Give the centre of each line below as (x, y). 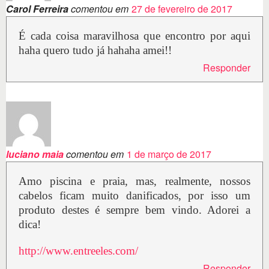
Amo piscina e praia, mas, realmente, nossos (134, 181)
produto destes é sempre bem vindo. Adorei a (134, 210)
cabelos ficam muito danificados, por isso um (134, 196)
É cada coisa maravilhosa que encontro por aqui (134, 36)
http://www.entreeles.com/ (78, 251)
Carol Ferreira (37, 9)
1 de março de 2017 (169, 154)
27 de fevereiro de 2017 (182, 9)
